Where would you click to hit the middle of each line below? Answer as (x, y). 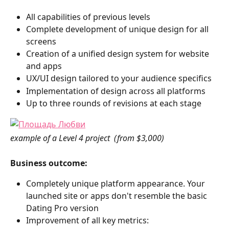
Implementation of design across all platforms (116, 91)
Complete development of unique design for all (118, 29)
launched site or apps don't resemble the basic (118, 196)
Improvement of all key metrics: (87, 221)
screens (41, 42)
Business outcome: (49, 163)
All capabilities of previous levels (88, 17)
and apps (44, 66)
